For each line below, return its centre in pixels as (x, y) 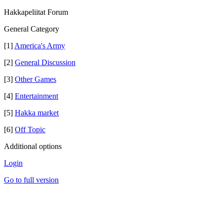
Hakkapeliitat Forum (36, 12)
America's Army (40, 46)
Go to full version (31, 180)
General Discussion (45, 62)
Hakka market (37, 113)
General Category (32, 29)
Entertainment (37, 96)
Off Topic (30, 129)
